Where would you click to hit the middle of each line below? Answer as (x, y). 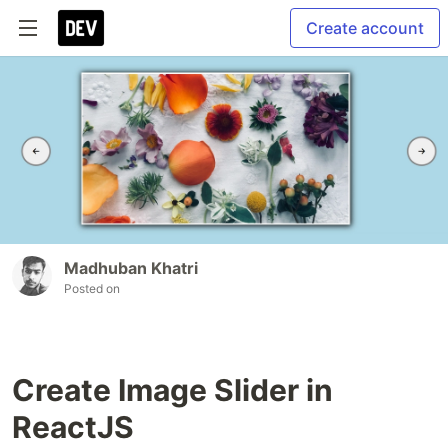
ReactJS (73, 427)
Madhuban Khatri (131, 268)
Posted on (92, 289)
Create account (365, 28)
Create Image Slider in (172, 390)
